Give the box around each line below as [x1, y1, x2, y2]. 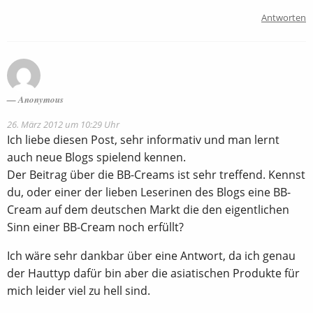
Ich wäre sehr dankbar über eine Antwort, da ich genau [7, 247, 296, 263]
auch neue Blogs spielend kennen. [7, 149, 186, 165]
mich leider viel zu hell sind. [7, 282, 150, 298]
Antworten [261, 10, 306, 24]
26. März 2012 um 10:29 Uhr [7, 117, 119, 131]
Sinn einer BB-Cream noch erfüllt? [7, 219, 184, 235]
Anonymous [18, 92, 64, 105]
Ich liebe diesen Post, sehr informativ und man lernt [7, 131, 279, 147]
